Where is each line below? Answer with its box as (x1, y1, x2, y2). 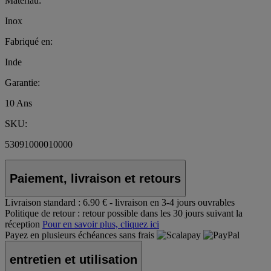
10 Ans (5, 98, 32, 109)
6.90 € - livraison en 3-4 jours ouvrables (83, 197, 235, 208)
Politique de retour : (5, 208, 80, 219)
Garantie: (5, 77, 40, 88)
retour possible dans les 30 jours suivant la (82, 208, 243, 219)
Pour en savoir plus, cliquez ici (42, 219, 159, 230)
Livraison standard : (5, 197, 80, 208)
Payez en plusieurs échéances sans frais (5, 230, 157, 241)
